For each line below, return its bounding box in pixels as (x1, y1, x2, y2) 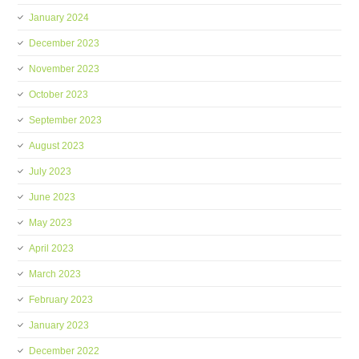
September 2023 (29, 115, 103, 126)
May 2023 (29, 217, 73, 228)
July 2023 (29, 166, 72, 177)
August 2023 (29, 140, 85, 151)
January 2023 (29, 320, 90, 331)
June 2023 (29, 192, 76, 203)
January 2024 (29, 12, 90, 23)
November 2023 (29, 63, 100, 75)
